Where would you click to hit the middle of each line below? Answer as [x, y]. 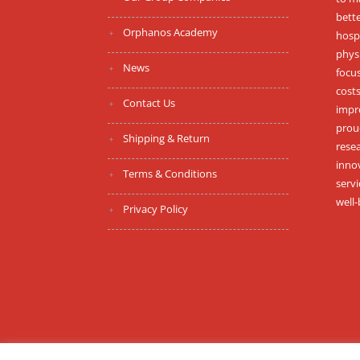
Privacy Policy [156, 209]
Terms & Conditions [170, 174]
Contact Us [149, 103]
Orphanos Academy [171, 32]
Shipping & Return [167, 138]
